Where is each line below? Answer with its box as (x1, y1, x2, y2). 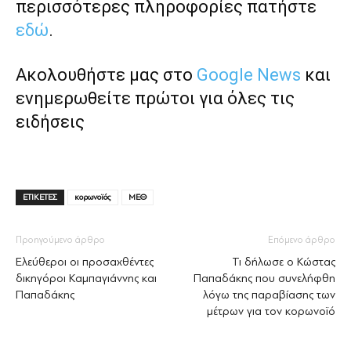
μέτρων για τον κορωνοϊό (207, 304, 335, 318)
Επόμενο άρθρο (268, 233, 335, 245)
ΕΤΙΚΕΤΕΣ (23, 191, 57, 202)
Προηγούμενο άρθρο (16, 233, 105, 245)
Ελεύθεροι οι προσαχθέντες (16, 255, 154, 269)
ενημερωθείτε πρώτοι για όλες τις (16, 88, 295, 108)
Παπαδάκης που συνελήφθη (194, 271, 335, 285)
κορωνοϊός (74, 191, 111, 202)
